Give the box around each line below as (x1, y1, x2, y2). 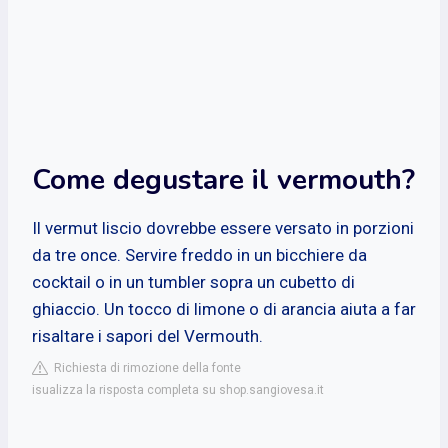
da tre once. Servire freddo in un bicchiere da (32, 244, 367, 265)
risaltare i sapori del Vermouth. (32, 325, 263, 346)
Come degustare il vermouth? (32, 160, 415, 199)
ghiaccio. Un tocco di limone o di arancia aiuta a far (32, 298, 416, 319)
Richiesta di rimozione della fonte (48, 360, 241, 375)
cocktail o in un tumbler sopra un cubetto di (32, 271, 355, 292)
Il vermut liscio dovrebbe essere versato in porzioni (32, 217, 414, 238)
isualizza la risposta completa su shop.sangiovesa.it (32, 382, 324, 397)
